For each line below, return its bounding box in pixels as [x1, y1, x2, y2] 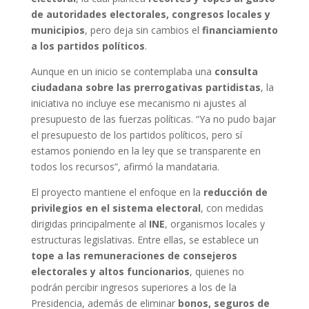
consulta [214, 65, 258, 78]
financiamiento [201, 23, 278, 37]
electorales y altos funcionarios [30, 265, 190, 278]
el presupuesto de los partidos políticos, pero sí [30, 128, 242, 141]
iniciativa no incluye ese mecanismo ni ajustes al [30, 97, 246, 110]
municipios [30, 23, 85, 37]
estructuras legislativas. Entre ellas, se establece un [30, 233, 259, 246]
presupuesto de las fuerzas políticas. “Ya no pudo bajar [30, 112, 276, 126]
